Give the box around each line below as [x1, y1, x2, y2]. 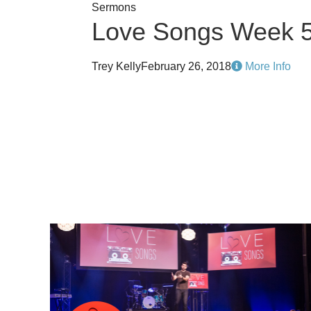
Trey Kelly [92, 60, 141, 72]
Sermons [92, 1, 136, 13]
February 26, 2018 [141, 60, 231, 72]
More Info [242, 60, 291, 72]
